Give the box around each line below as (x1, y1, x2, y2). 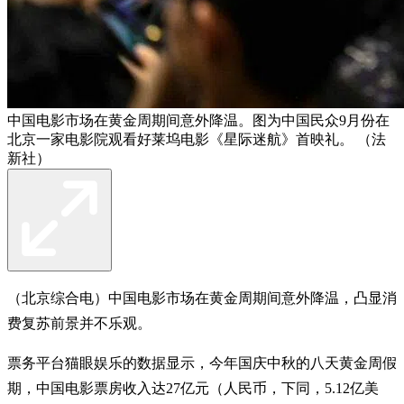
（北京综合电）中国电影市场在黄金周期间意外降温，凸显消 (7, 289, 397, 306)
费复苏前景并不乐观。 (7, 315, 151, 331)
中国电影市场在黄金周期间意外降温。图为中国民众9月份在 (7, 112, 390, 128)
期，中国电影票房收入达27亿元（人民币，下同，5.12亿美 (7, 380, 379, 396)
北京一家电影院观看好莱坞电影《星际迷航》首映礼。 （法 (7, 131, 386, 147)
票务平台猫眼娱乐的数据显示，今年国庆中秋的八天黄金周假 (7, 354, 397, 371)
